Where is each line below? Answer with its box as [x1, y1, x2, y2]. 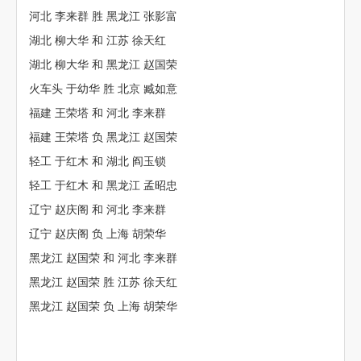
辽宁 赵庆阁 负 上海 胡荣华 [29, 227, 166, 240]
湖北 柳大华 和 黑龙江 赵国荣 [29, 58, 177, 71]
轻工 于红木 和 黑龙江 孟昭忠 [29, 179, 177, 192]
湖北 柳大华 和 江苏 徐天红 [29, 34, 166, 47]
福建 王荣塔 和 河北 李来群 [29, 106, 166, 119]
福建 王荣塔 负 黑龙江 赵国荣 [29, 131, 177, 143]
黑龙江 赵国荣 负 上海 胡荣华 [29, 300, 177, 313]
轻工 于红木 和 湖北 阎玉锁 [29, 155, 166, 168]
